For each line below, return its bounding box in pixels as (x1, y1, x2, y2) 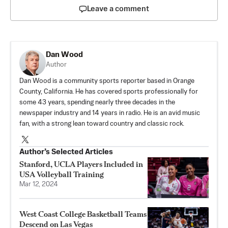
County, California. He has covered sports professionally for (19, 89, 198, 96)
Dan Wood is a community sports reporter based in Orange (19, 78, 194, 85)
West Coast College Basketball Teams (19, 209, 147, 219)
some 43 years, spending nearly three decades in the (19, 99, 175, 106)
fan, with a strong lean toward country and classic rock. (19, 121, 184, 128)
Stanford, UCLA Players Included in (19, 159, 143, 169)
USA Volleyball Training (19, 169, 104, 179)
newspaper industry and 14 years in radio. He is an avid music (19, 110, 200, 117)
